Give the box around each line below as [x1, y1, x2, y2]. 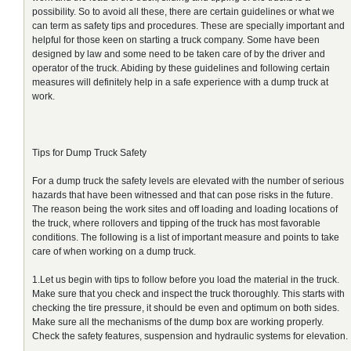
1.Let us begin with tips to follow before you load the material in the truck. [32, 273, 339, 285]
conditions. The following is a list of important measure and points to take [32, 231, 339, 243]
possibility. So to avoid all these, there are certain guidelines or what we [32, 5, 335, 17]
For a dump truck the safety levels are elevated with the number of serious [32, 175, 344, 186]
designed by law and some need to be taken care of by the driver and [32, 48, 325, 60]
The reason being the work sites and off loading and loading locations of [32, 203, 338, 215]
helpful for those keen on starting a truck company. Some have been [32, 34, 320, 45]
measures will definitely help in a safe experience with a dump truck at [32, 76, 328, 88]
